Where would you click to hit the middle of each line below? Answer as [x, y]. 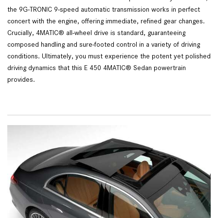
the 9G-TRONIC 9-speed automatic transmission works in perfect [104, 9]
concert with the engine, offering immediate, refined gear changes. [106, 21]
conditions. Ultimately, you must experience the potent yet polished [109, 56]
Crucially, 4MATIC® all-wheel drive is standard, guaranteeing [96, 32]
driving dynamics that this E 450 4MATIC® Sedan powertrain [97, 67]
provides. [22, 79]
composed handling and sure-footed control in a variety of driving [104, 44]
